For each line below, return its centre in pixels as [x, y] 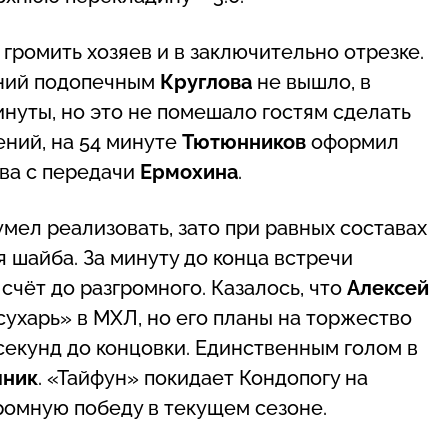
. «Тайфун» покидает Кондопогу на [203, 377]
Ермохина [189, 171]
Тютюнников [244, 141]
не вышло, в [311, 81]
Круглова [206, 81]
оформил [352, 141]
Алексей [388, 287]
